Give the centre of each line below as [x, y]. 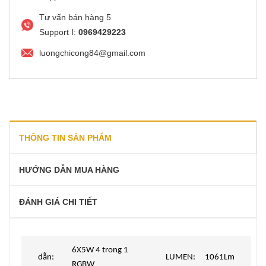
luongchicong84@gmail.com [92, 53]
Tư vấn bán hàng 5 [75, 17]
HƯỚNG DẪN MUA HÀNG [69, 170]
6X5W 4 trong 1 [100, 250]
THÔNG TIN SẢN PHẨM [65, 137]
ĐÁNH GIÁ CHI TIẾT [58, 202]
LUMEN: [180, 257]
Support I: [59, 32]
